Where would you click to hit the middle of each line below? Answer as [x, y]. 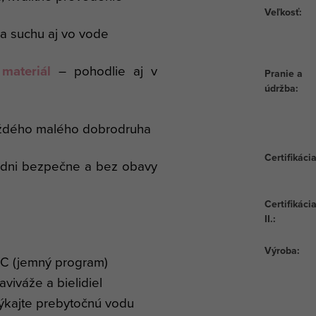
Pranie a [284, 73]
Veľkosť [282, 12]
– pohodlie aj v [104, 70]
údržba [280, 88]
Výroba [281, 250]
